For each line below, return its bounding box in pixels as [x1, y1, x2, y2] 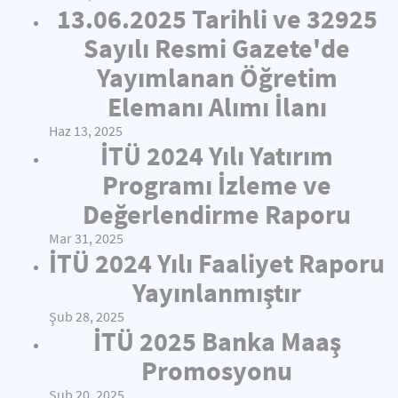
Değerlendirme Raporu [83, 197, 351, 231]
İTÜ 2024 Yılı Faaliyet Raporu [49, 246, 385, 280]
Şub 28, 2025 [49, 308, 124, 325]
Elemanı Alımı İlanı [107, 90, 327, 123]
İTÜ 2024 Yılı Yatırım [100, 139, 333, 172]
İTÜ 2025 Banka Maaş [92, 324, 341, 358]
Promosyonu [141, 354, 292, 387]
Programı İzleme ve [102, 168, 331, 202]
